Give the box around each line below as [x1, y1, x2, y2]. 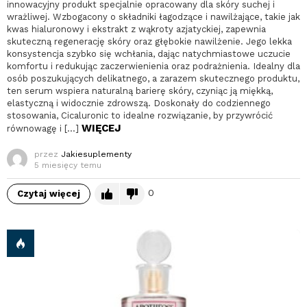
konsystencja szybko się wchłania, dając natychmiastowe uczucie [7, 49, 291, 60]
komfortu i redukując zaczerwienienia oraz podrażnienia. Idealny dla [7, 61, 300, 72]
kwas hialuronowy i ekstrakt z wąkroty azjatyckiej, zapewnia [7, 24, 266, 35]
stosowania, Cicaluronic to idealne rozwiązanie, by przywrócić [7, 110, 273, 121]
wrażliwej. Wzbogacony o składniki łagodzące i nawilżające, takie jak [7, 12, 300, 23]
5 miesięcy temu [34, 160, 101, 171]
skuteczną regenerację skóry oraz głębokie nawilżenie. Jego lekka [7, 36, 292, 47]
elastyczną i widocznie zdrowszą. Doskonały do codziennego [7, 98, 271, 109]
